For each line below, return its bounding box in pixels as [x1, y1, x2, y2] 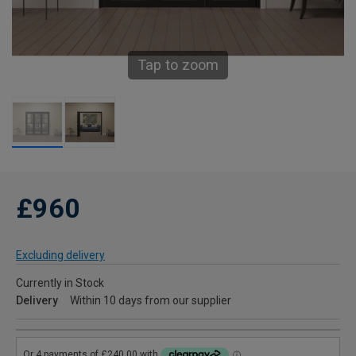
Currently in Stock [16, 277, 104, 290]
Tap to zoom [137, 56, 219, 74]
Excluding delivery [16, 249, 105, 262]
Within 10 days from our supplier [70, 294, 231, 308]
